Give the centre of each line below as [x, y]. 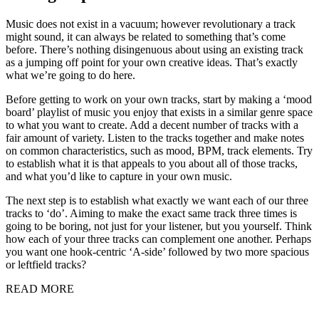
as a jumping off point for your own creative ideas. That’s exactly [152, 63]
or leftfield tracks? [47, 265]
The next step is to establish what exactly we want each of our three [157, 201]
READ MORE [40, 289]
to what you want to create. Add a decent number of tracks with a [152, 125]
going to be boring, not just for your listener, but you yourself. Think [159, 226]
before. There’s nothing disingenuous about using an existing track [155, 50]
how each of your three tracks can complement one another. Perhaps [158, 239]
